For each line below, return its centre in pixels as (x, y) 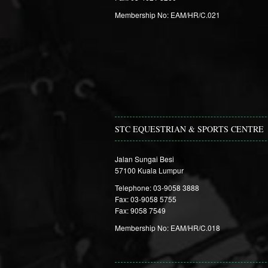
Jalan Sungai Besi (144, 159)
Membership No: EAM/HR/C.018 (167, 228)
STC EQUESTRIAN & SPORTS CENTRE (189, 129)
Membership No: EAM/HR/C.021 (167, 15)
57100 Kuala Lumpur (149, 170)
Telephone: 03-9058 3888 (157, 188)
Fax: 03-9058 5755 (146, 199)
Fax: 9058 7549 (140, 210)
